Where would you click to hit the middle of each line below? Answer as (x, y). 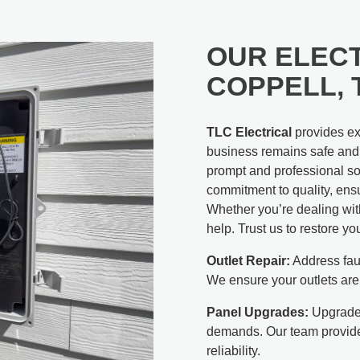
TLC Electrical (250, 132)
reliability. (234, 350)
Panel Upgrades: (258, 312)
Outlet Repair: (249, 260)
